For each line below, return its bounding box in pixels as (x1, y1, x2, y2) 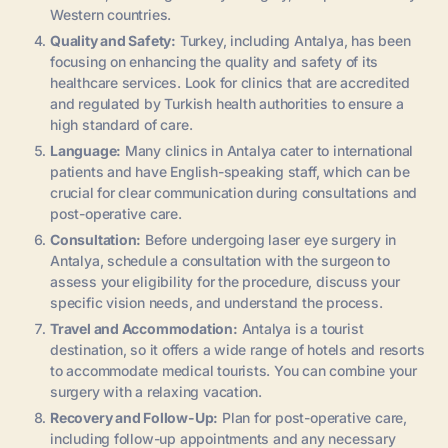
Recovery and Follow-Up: (50, 408, 219, 426)
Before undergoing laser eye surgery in (141, 230, 397, 248)
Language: (50, 141, 122, 159)
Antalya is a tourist (237, 319, 364, 337)
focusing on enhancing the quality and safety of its (50, 52, 379, 70)
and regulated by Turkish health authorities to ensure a (50, 94, 404, 112)
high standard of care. (50, 115, 193, 133)
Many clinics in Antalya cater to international (121, 141, 414, 159)
